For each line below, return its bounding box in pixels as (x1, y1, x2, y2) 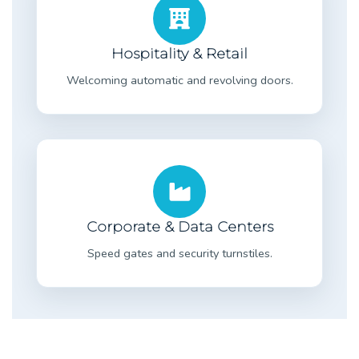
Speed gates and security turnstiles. (87, 244, 272, 261)
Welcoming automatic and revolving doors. (66, 71, 293, 88)
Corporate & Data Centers (86, 217, 273, 236)
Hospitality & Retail (111, 44, 248, 63)
